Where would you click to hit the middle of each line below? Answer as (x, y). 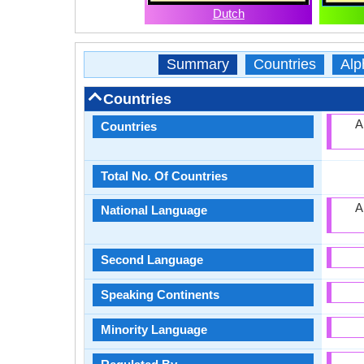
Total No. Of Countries (164, 176)
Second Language (152, 260)
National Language (154, 210)
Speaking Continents (160, 295)
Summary (197, 64)
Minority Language (154, 329)
